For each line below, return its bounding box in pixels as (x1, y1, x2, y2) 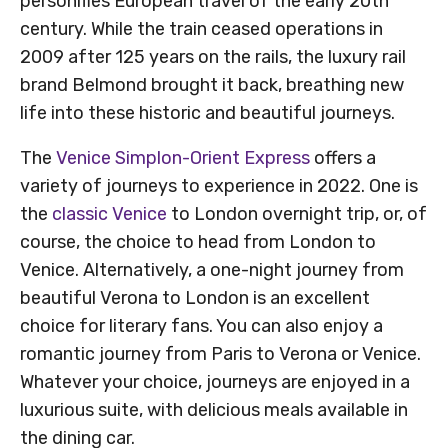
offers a (310, 147, 376, 170)
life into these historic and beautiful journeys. (20, 102, 395, 125)
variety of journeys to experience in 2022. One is (20, 175, 418, 198)
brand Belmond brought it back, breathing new (20, 74, 404, 97)
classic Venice (52, 203, 167, 226)
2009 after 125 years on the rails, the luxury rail (20, 46, 406, 69)
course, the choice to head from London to (20, 231, 376, 254)
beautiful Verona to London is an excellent (20, 287, 370, 310)
